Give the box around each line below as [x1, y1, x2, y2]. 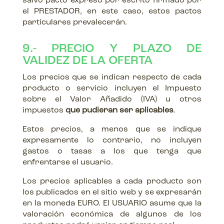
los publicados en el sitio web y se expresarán [22, 188, 202, 196]
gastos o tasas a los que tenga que [22, 147, 202, 155]
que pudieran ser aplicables [65, 106, 173, 114]
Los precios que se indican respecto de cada [22, 73, 202, 81]
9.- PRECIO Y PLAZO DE [22, 43, 202, 55]
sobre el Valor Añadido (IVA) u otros [22, 95, 202, 103]
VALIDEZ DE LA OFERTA [22, 55, 152, 67]
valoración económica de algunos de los [22, 210, 202, 218]
